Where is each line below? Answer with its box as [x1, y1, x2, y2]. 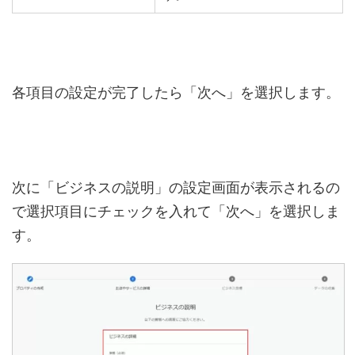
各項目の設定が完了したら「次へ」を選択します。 [12, 83, 340, 101]
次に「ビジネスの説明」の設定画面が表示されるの [12, 178, 340, 196]
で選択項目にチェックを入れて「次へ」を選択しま [12, 202, 340, 219]
